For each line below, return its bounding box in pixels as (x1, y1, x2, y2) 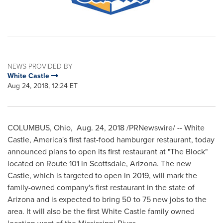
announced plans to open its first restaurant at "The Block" (7, 146, 208, 157)
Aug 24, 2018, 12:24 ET (7, 81, 78, 91)
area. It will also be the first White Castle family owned (7, 206, 195, 217)
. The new (157, 158, 191, 169)
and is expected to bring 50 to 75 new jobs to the (34, 194, 207, 205)
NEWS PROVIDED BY (7, 61, 73, 71)
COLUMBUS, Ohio (7, 122, 71, 133)
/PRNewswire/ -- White (124, 122, 205, 133)
